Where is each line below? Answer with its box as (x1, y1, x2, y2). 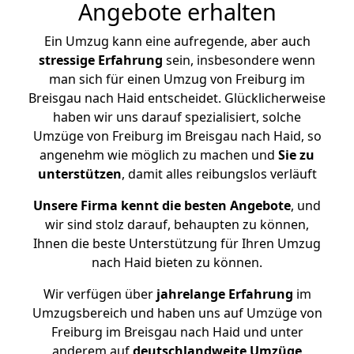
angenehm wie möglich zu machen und (40, 146, 278, 164)
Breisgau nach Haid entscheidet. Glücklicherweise (28, 89, 326, 107)
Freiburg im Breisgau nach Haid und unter (51, 323, 303, 341)
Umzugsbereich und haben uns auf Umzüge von (32, 304, 322, 322)
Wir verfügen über (43, 285, 153, 303)
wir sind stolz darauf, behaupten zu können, (45, 216, 309, 233)
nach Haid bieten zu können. (92, 254, 262, 271)
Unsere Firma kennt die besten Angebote (33, 197, 291, 214)
